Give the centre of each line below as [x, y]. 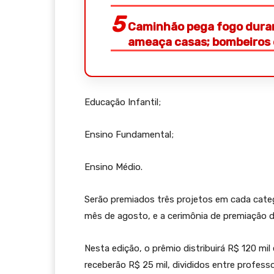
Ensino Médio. [113, 167]
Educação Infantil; [123, 102]
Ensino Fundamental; [129, 135]
